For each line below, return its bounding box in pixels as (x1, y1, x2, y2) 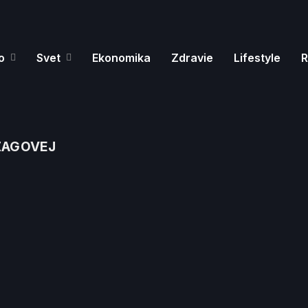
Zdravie (171, 50, 213, 65)
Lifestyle (234, 50, 280, 65)
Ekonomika (92, 50, 151, 65)
